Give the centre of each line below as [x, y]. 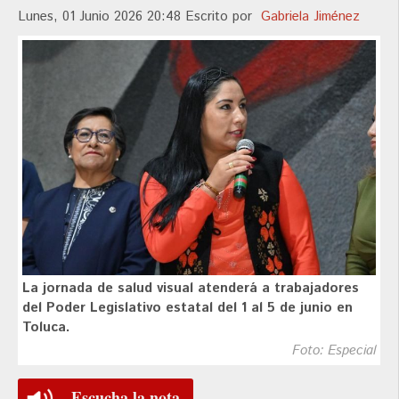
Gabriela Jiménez [310, 17]
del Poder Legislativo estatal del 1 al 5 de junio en [187, 307]
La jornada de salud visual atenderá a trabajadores [191, 288]
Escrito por [223, 17]
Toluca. [46, 327]
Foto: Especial [334, 350]
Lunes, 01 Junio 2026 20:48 [102, 17]
